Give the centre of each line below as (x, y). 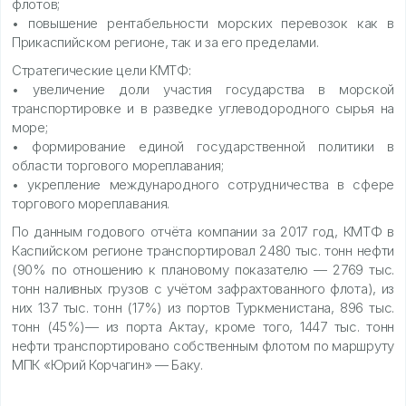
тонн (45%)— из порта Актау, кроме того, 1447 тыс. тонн (203, 326)
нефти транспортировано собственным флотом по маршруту (203, 345)
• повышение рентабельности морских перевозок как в (203, 23)
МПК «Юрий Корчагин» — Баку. (107, 364)
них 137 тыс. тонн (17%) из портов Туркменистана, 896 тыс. (203, 307)
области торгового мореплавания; (118, 165)
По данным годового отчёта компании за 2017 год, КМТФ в (203, 231)
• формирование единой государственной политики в (203, 146)
